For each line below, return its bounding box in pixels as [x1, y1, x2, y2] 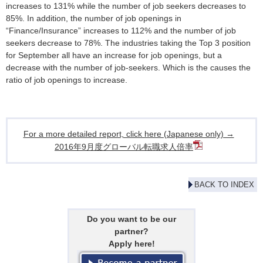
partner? [114, 227, 149, 236]
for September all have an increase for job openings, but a [6, 50, 222, 60]
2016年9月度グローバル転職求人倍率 [55, 142, 193, 151]
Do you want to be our [87, 214, 176, 224]
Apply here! [108, 239, 155, 248]
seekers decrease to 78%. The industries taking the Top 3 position [6, 38, 251, 48]
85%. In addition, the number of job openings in [6, 14, 181, 23]
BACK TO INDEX [194, 180, 254, 189]
